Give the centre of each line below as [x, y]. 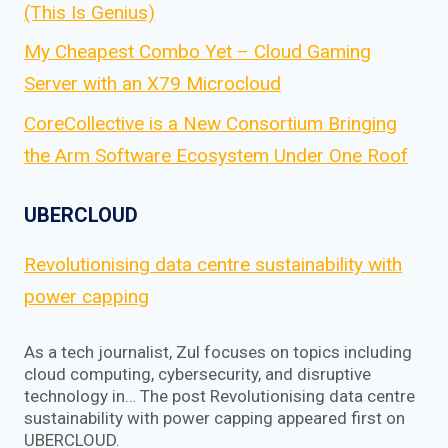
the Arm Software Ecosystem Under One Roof [216, 155]
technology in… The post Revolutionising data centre [219, 395]
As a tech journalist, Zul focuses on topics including [218, 351]
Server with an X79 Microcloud [152, 84]
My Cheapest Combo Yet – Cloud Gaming [197, 52]
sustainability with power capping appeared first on [214, 417]
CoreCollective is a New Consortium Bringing [210, 123]
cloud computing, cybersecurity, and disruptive [197, 373]
